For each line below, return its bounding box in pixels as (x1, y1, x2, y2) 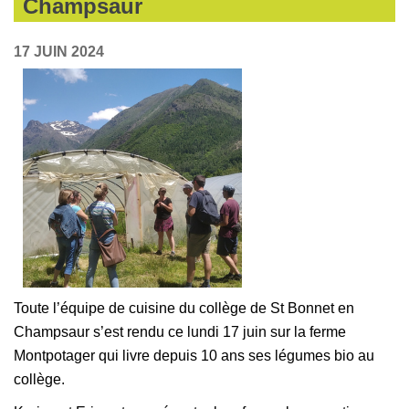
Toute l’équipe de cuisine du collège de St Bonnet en (14, 300, 354, 316)
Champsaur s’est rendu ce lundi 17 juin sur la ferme (14, 324, 346, 340)
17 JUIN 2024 (14, 44, 104, 59)
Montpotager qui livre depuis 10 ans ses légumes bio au (14, 348, 374, 363)
